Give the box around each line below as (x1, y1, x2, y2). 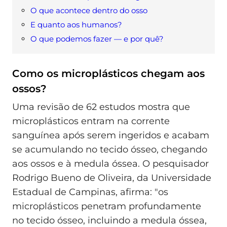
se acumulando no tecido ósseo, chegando (12, 143, 207, 155)
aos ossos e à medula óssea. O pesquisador (12, 158, 209, 169)
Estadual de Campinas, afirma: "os (12, 186, 168, 198)
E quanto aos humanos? (30, 20, 122, 30)
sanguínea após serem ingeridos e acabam (12, 129, 209, 141)
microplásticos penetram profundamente (12, 200, 201, 212)
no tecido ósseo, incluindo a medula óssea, (12, 214, 207, 226)
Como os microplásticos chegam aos (12, 67, 205, 80)
